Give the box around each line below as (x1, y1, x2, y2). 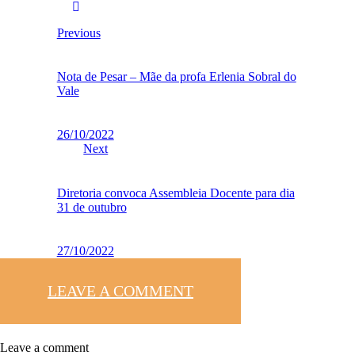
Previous (56, 25, 101, 40)
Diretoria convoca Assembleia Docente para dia (56, 185, 295, 200)
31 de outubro (56, 200, 127, 214)
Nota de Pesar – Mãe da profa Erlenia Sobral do (56, 70, 296, 84)
